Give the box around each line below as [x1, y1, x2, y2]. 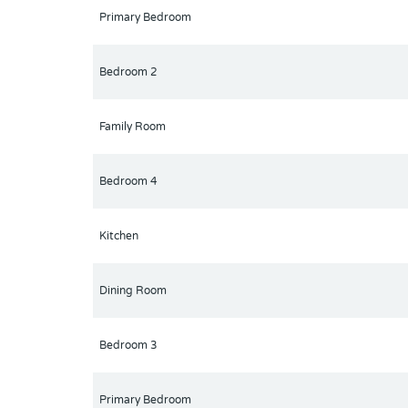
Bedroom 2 [99, 66, 158, 79]
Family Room [99, 120, 166, 134]
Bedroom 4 [99, 175, 158, 189]
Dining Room [99, 284, 167, 298]
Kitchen [99, 229, 138, 243]
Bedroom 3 [99, 339, 158, 352]
